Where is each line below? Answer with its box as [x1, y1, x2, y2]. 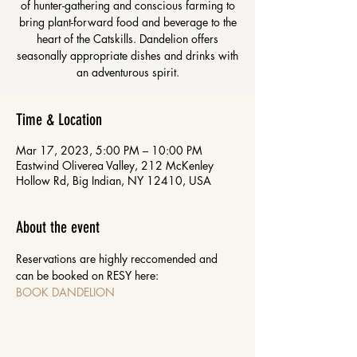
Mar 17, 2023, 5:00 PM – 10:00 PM [16, 143, 202, 158]
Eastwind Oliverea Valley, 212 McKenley [16, 158, 214, 173]
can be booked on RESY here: [16, 268, 162, 283]
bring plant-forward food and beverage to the [18, 14, 237, 29]
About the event [16, 218, 100, 237]
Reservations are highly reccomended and [16, 251, 221, 266]
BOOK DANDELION [16, 284, 115, 300]
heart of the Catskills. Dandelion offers [37, 31, 218, 46]
